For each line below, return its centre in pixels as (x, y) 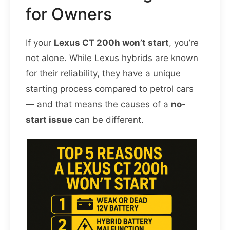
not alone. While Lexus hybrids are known (112, 58)
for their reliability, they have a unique (103, 74)
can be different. (108, 120)
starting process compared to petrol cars (110, 89)
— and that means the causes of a (98, 104)
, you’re (184, 43)
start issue (49, 120)
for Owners (69, 14)
